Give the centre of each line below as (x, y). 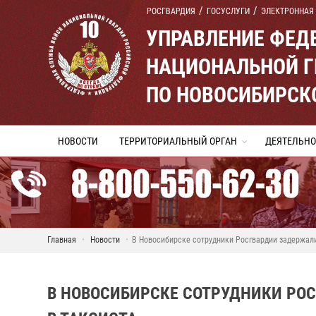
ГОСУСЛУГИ (228, 11)
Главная (62, 240)
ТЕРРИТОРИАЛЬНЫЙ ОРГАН (178, 141)
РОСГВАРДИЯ (171, 11)
